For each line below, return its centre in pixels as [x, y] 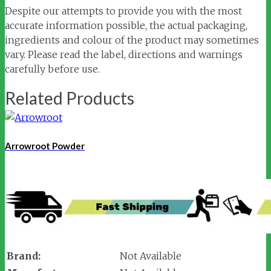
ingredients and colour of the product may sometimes [132, 40]
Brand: [24, 256]
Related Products [70, 98]
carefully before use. [52, 69]
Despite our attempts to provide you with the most [123, 11]
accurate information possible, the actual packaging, [126, 26]
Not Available [151, 256]
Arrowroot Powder [45, 146]
